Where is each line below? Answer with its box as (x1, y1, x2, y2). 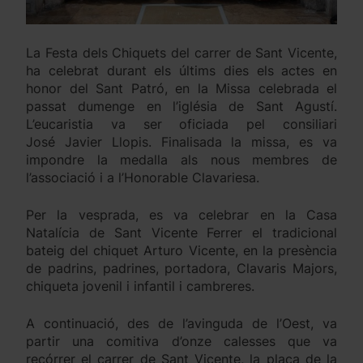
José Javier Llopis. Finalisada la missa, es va (26, 134, 337, 151)
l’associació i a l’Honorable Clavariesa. (26, 169, 259, 186)
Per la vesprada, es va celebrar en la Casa (26, 207, 337, 224)
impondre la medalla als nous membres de (26, 152, 337, 169)
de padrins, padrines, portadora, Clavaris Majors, (26, 260, 337, 277)
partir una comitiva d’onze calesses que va (26, 333, 337, 350)
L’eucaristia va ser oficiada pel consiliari (26, 116, 337, 133)
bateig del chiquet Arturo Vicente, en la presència (26, 242, 337, 259)
